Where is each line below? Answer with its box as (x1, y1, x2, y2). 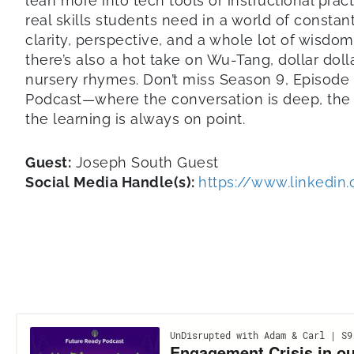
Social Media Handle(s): (25, 173, 198, 190)
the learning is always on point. (25, 110, 245, 127)
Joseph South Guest (71, 153, 219, 171)
